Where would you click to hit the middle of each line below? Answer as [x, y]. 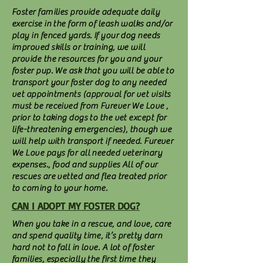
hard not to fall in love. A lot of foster [83, 247]
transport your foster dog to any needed [89, 82]
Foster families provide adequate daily [86, 12]
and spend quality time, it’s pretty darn [87, 236]
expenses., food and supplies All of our [85, 165]
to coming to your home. [60, 188]
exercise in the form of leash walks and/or [92, 24]
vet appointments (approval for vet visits [91, 94]
